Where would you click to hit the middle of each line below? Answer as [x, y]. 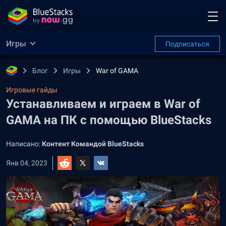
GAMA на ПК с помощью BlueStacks [109, 120]
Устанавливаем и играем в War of [103, 104]
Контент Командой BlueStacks [93, 144]
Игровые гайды [32, 90]
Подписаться [187, 44]
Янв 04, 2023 [27, 163]
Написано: [24, 144]
